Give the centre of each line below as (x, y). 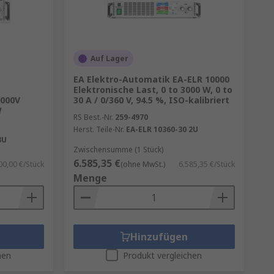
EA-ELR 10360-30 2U (162, 129)
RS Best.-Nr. (93, 117)
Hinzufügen (159, 237)
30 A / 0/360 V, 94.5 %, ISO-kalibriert (151, 100)
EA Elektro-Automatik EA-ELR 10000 (151, 79)
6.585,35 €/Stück (206, 164)
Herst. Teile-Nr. (98, 129)
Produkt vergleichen (163, 255)
